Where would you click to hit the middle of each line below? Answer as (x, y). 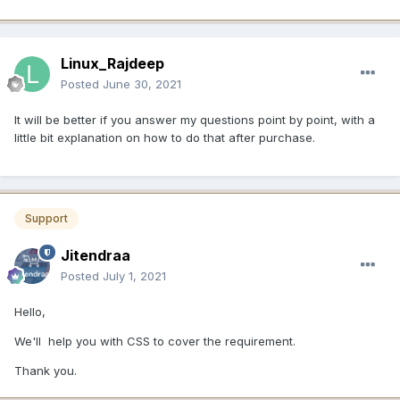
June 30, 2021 (142, 83)
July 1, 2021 (134, 275)
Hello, (30, 311)
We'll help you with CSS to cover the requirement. (155, 341)
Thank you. (46, 370)
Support (46, 218)
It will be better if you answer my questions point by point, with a (195, 119)
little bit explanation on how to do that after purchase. (165, 137)
